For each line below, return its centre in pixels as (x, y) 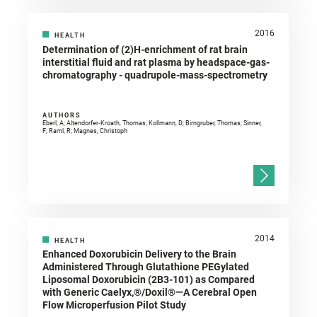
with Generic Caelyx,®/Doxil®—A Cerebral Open (150, 293)
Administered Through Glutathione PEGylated (146, 267)
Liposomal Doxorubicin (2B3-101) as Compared (149, 280)
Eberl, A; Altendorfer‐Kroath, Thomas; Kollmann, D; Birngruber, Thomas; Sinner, (152, 123)
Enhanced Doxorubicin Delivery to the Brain (139, 254)
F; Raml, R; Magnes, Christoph (85, 131)
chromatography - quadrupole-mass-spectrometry (155, 75)
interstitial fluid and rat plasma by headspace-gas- (156, 63)
